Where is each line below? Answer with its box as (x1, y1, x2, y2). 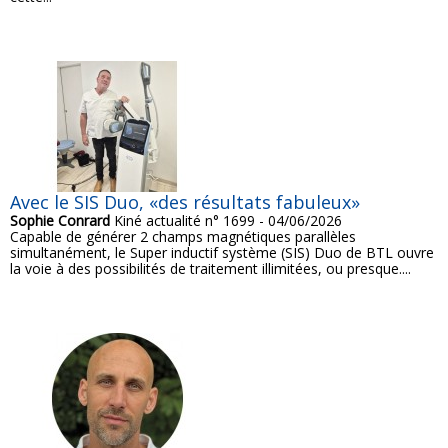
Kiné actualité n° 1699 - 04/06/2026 (110, 211, 342, 231)
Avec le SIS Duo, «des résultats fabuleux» (10, 190, 360, 215)
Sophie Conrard (10, 211, 110, 231)
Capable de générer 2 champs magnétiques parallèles (10, 227, 356, 247)
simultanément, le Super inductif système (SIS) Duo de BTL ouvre (10, 243, 434, 263)
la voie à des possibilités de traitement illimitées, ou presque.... (10, 259, 411, 279)
